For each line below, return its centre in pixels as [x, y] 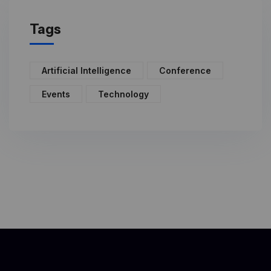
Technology [123, 94]
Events [56, 94]
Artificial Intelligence [87, 70]
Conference [185, 70]
